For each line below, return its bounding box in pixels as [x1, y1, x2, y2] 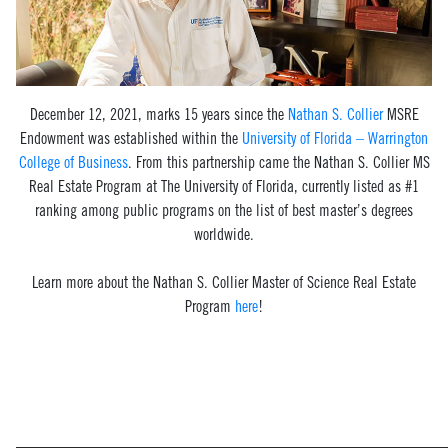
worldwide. [194, 225, 254, 243]
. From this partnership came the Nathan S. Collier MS [127, 153, 430, 171]
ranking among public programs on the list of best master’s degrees [35, 201, 413, 219]
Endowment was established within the [20, 129, 242, 147]
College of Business [18, 153, 128, 171]
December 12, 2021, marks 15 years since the [29, 105, 288, 123]
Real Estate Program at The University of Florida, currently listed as [29, 177, 401, 195]
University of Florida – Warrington [242, 129, 428, 147]
